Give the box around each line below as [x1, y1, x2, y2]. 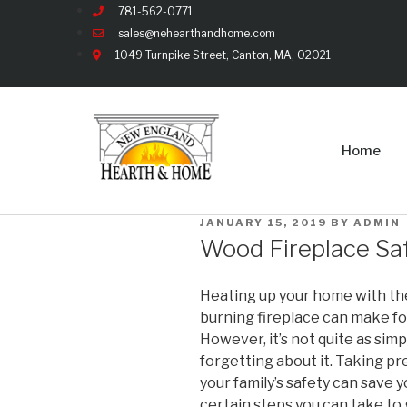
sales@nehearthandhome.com [118, 26, 275, 40]
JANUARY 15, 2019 [200, 216, 327, 229]
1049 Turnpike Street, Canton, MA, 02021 [115, 48, 331, 62]
